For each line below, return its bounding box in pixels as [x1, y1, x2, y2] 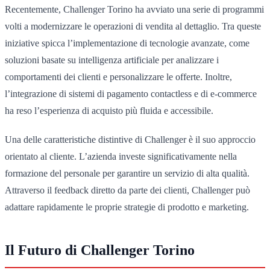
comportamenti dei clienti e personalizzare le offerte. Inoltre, [5, 71, 232, 82]
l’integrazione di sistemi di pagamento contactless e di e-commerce [5, 88, 257, 99]
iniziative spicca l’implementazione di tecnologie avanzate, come [5, 37, 250, 48]
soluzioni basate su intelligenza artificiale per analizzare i [5, 54, 219, 65]
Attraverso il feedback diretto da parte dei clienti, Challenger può [5, 184, 250, 195]
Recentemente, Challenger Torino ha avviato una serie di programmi [5, 4, 264, 14]
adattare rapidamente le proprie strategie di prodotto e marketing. [5, 201, 249, 212]
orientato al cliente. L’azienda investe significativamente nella [5, 151, 237, 162]
